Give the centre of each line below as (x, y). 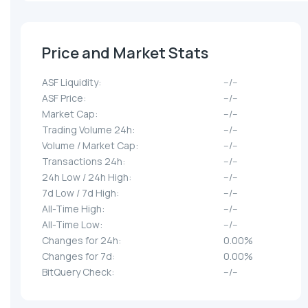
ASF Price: (64, 98)
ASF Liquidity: (71, 82)
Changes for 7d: (78, 256)
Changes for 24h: (81, 241)
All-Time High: (73, 209)
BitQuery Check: (78, 272)
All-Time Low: (72, 225)
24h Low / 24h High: (87, 177)
